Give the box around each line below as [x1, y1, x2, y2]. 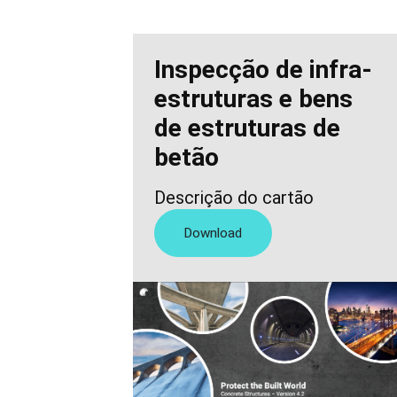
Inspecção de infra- [154, 55, 372, 85]
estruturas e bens [154, 84, 353, 114]
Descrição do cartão [154, 187, 314, 209]
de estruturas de [154, 113, 340, 144]
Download [183, 225, 243, 242]
